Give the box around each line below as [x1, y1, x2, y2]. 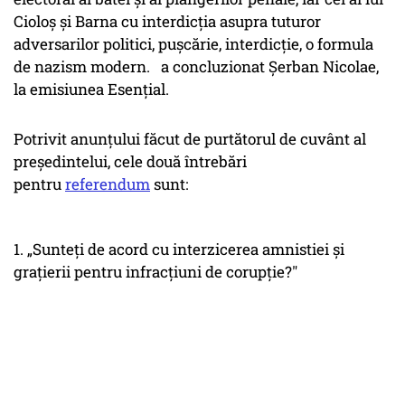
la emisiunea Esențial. [14, 79, 169, 100]
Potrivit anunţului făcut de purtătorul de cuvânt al [14, 128, 366, 150]
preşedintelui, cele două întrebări [14, 151, 247, 173]
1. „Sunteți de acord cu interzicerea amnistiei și [14, 239, 344, 260]
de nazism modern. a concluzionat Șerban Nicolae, [14, 56, 379, 78]
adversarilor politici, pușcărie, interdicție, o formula [14, 33, 373, 55]
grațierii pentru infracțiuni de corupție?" [14, 261, 297, 283]
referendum [65, 174, 150, 195]
